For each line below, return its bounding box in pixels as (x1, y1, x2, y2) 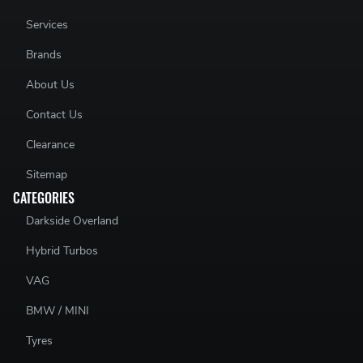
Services (26, 16, 68, 32)
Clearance (26, 136, 75, 152)
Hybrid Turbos (26, 242, 98, 258)
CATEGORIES (13, 187, 75, 207)
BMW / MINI (26, 302, 89, 318)
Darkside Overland (26, 212, 118, 228)
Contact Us (26, 106, 83, 122)
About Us (26, 76, 75, 92)
